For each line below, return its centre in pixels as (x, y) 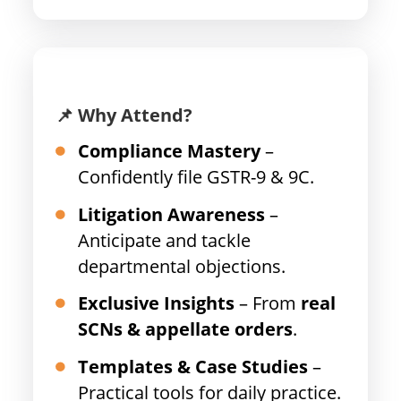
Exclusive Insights (157, 303)
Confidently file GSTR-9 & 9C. (196, 177)
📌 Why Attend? (124, 115)
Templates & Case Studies (193, 366)
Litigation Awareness (172, 214)
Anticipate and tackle (165, 240)
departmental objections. (182, 266)
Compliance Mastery (170, 151)
